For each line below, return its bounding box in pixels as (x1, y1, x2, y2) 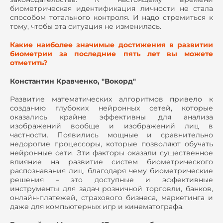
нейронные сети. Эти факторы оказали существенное (10, 148, 213, 157)
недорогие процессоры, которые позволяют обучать (10, 139, 213, 148)
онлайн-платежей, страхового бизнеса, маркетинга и (10, 193, 213, 202)
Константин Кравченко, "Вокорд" (10, 76, 136, 86)
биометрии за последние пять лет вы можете (10, 49, 213, 59)
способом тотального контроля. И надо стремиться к (10, 13, 213, 22)
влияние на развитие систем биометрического (10, 157, 213, 166)
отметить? (10, 58, 47, 68)
